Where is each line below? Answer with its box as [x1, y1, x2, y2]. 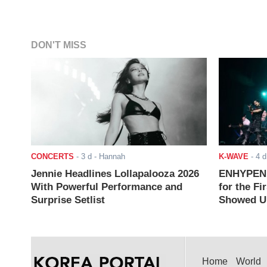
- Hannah [92, 151, 125, 161]
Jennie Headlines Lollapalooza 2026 [31, 167, 199, 179]
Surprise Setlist [31, 194, 105, 206]
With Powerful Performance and [31, 181, 182, 193]
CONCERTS [31, 151, 74, 161]
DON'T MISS [31, 39, 86, 50]
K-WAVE [218, 151, 249, 161]
